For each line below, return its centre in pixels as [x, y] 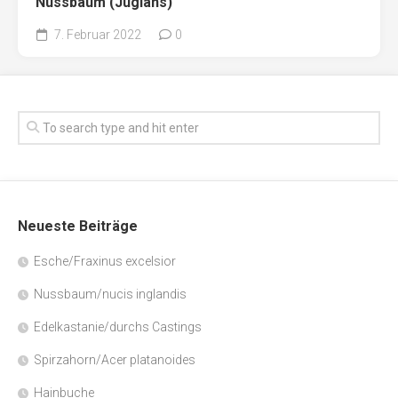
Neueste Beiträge [78, 226]
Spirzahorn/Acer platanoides [115, 359]
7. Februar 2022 [96, 34]
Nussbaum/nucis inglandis [110, 294]
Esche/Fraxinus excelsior [105, 261]
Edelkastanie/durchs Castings [118, 326]
